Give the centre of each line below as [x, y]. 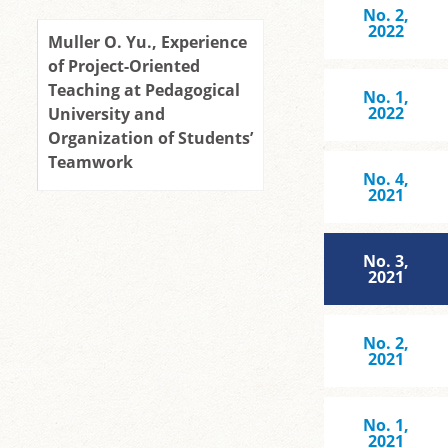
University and [106, 114]
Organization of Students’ [150, 138]
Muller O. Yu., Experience [147, 42]
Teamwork [90, 162]
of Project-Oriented [124, 66]
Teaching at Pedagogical [144, 90]
